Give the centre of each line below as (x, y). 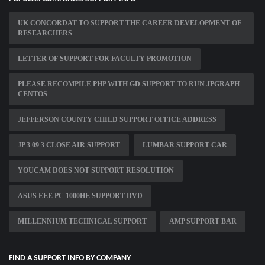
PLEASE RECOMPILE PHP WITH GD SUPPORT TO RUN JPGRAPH (129, 84)
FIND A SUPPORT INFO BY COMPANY (70, 258)
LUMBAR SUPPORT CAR (185, 145)
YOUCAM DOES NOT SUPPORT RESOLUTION (96, 171)
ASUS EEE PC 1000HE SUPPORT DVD (80, 196)
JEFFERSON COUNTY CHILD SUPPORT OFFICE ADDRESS (117, 120)
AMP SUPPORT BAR (203, 222)
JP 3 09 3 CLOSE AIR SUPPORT (69, 145)
